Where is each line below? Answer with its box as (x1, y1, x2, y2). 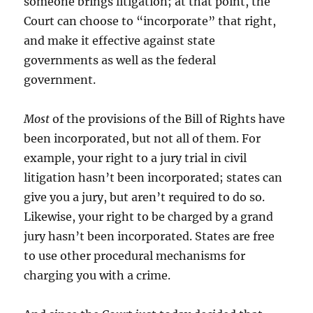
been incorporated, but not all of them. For (24, 131, 261, 145)
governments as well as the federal (24, 52, 217, 67)
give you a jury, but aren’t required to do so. (24, 189, 265, 204)
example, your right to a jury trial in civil (24, 150, 247, 165)
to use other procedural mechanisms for (24, 248, 246, 263)
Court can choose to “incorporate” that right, (24, 13, 277, 28)
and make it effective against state (24, 33, 216, 48)
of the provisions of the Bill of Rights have (50, 111, 286, 126)
